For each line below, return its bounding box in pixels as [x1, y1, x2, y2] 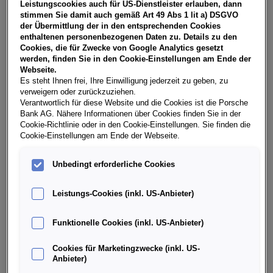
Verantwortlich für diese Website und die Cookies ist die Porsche [20, 98, 249, 107]
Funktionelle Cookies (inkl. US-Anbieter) [52, 218, 204, 227]
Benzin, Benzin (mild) [143, 242, 231, 252]
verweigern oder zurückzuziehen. [20, 87, 136, 96]
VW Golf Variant [22, 209, 90, 220]
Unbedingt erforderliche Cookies [52, 160, 175, 169]
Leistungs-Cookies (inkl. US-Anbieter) [52, 189, 194, 198]
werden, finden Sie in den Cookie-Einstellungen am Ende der [20, 54, 252, 63]
